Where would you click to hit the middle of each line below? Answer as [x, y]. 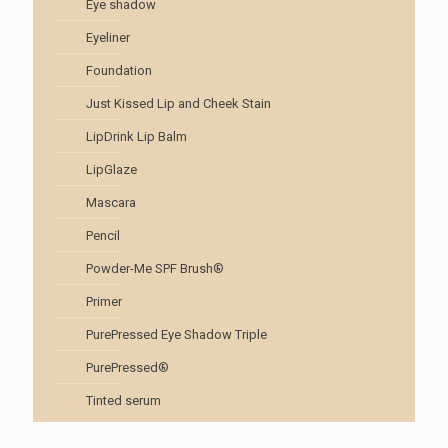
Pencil [103, 235]
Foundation [119, 70]
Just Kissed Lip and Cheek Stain [178, 103]
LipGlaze [111, 169]
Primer [104, 301]
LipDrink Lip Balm [136, 136]
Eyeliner [108, 37]
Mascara [111, 202]
